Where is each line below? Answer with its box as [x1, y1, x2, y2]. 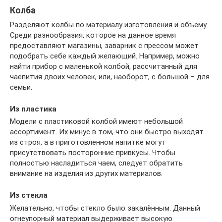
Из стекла [10, 191, 48, 200]
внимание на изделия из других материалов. [10, 169, 163, 178]
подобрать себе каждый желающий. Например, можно [10, 51, 200, 60]
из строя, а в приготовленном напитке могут [10, 138, 166, 147]
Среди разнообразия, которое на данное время [10, 30, 176, 40]
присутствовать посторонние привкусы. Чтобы [10, 148, 175, 158]
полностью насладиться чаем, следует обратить [10, 159, 183, 168]
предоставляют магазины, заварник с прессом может [10, 41, 199, 50]
